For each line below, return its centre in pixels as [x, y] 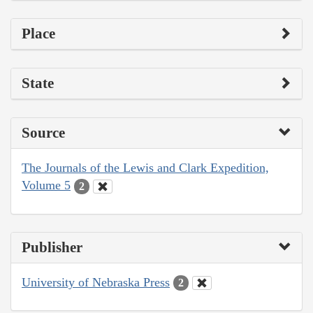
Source [43, 133]
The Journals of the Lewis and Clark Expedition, [145, 168]
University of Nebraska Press [96, 282]
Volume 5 [46, 185]
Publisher [52, 247]
